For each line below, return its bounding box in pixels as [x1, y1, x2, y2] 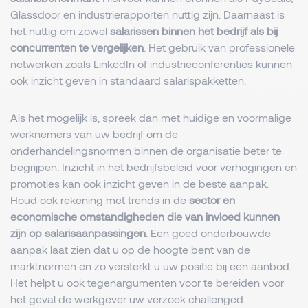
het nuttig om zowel [10, 24, 110, 37]
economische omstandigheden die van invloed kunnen [10, 210, 280, 223]
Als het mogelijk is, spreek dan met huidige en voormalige [10, 111, 291, 124]
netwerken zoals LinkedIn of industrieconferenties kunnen [10, 57, 292, 70]
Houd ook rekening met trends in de [10, 193, 189, 206]
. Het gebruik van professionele [144, 41, 295, 54]
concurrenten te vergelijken [10, 41, 144, 54]
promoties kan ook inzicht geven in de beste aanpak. [10, 177, 269, 190]
